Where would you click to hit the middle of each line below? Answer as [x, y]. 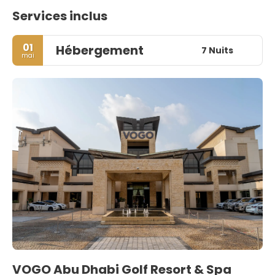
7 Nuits [217, 50]
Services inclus [60, 16]
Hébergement [100, 50]
